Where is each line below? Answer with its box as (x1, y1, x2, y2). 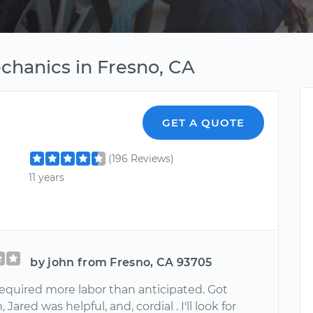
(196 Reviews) (108, 152, 175, 165)
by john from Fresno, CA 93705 (30, 255, 212, 269)
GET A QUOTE (162, 116, 245, 129)
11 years (29, 171, 65, 184)
